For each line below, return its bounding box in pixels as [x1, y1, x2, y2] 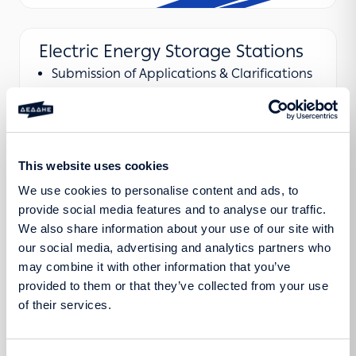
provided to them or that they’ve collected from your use [18, 279, 328, 292]
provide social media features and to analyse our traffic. [18, 203, 327, 216]
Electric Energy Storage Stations [39, 40, 304, 62]
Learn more [38, 275, 109, 291]
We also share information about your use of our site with [18, 222, 335, 235]
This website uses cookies [18, 158, 169, 172]
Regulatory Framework [52, 110, 192, 126]
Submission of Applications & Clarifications [52, 65, 312, 81]
